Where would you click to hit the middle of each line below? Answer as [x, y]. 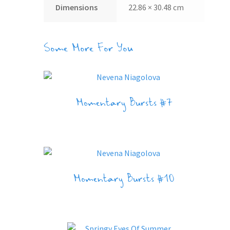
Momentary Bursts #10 [124, 180]
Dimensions [76, 7]
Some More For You [89, 50]
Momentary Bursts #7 [124, 104]
